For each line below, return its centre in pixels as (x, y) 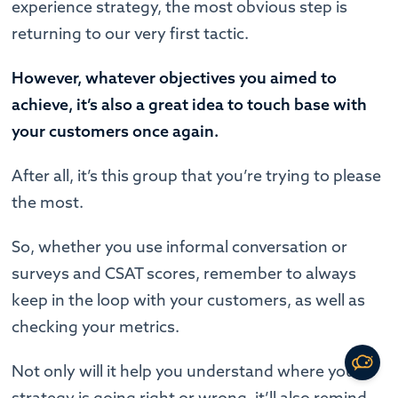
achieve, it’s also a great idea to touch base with (190, 105)
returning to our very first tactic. (132, 34)
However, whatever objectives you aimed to (175, 78)
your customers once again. (115, 131)
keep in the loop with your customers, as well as (189, 300)
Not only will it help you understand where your (187, 371)
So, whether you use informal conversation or (180, 247)
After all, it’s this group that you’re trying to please (197, 176)
